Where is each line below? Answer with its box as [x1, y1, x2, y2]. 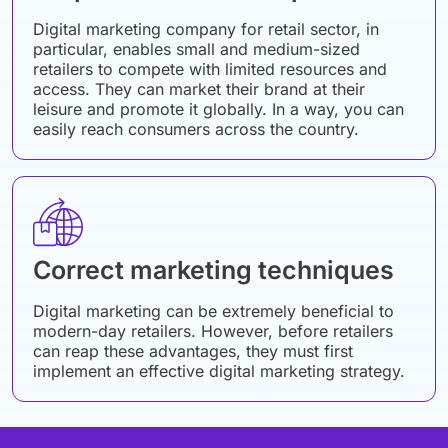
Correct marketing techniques [33, 255, 394, 286]
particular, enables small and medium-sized [33, 39, 360, 60]
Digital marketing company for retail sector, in [33, 19, 379, 40]
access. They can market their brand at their [33, 79, 365, 100]
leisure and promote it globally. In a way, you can [33, 99, 404, 120]
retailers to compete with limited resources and [33, 59, 387, 80]
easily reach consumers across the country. [33, 119, 359, 140]
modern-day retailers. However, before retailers [33, 321, 393, 342]
